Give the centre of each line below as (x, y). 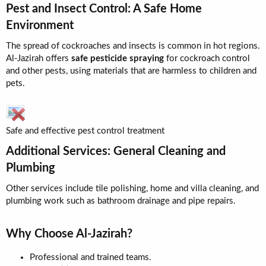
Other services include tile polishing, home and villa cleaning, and (132, 189)
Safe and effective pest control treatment (85, 131)
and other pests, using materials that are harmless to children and (131, 71)
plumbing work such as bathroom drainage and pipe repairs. (121, 201)
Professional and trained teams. (91, 257)
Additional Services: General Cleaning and (116, 151)
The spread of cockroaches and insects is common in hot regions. (133, 46)
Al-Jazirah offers (39, 58)
